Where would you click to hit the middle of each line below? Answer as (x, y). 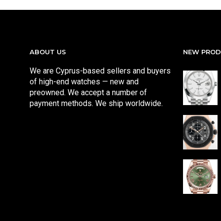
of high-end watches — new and (84, 82)
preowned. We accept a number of (88, 92)
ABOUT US (48, 52)
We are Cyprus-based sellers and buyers (100, 71)
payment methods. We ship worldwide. (96, 103)
